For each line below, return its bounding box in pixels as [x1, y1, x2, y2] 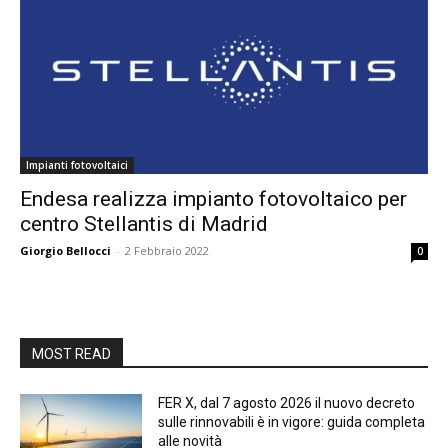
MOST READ [32, 346, 111, 362]
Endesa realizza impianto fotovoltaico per [20, 187, 407, 211]
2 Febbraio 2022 [125, 243, 209, 258]
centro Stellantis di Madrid [20, 212, 268, 236]
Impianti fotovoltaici [26, 158, 128, 172]
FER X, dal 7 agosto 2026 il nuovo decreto [158, 395, 416, 411]
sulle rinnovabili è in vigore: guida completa [158, 414, 426, 430]
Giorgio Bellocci [20, 243, 111, 258]
